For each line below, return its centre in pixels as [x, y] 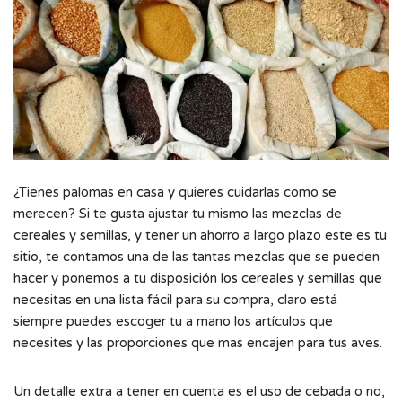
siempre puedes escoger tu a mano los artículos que [173, 321]
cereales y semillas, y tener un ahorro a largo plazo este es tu [200, 235]
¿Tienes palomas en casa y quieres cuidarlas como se [175, 192]
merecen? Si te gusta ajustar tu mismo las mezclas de [178, 213]
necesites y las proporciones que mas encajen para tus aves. [198, 342]
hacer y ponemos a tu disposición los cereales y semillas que [198, 278]
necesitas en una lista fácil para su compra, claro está [175, 299]
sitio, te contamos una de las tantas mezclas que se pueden [197, 256]
